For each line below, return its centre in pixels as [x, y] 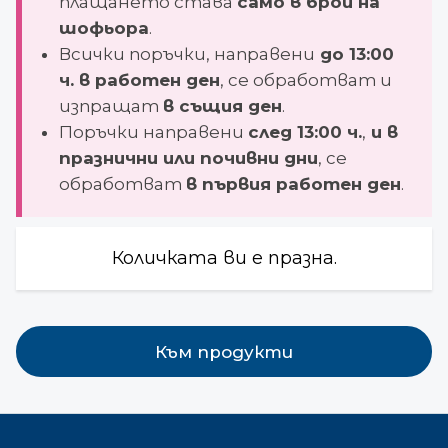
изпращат [110, 106]
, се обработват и [305, 80]
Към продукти [224, 351]
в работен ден [146, 80]
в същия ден [222, 106]
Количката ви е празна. [224, 258]
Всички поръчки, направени [186, 54]
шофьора [103, 28]
